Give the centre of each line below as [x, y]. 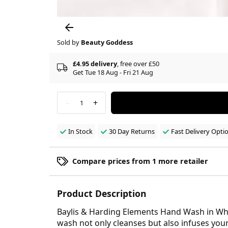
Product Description [102, 193]
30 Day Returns [132, 131]
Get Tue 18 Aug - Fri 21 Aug [113, 72]
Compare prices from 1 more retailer [140, 161]
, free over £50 [138, 63]
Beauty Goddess [107, 42]
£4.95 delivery [95, 63]
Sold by [69, 42]
